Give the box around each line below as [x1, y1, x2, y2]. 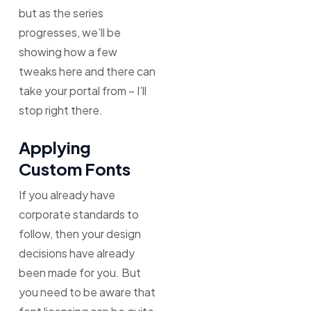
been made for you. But [18, 265, 141, 280]
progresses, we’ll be [18, 25, 121, 40]
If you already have [18, 187, 115, 203]
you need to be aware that [18, 285, 155, 300]
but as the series [18, 6, 103, 21]
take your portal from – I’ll [18, 83, 146, 99]
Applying [18, 137, 91, 158]
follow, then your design [18, 226, 141, 242]
